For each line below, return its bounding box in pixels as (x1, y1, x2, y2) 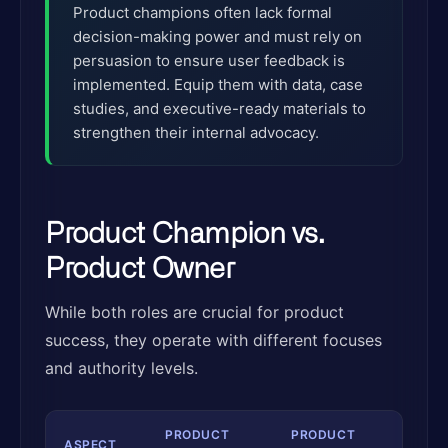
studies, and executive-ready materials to (73, 99, 366, 118)
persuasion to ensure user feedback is (73, 51, 345, 70)
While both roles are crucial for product (45, 302, 344, 322)
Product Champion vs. (45, 214, 325, 248)
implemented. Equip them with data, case (73, 75, 363, 94)
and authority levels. (45, 358, 198, 378)
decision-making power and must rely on (73, 27, 362, 46)
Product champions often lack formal (73, 3, 332, 22)
